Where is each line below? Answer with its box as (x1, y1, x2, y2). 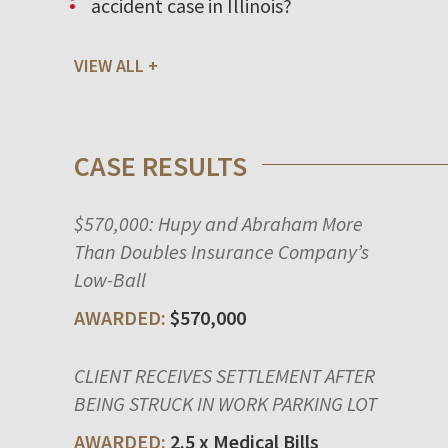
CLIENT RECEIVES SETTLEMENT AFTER (73, 362, 375, 388)
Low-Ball (73, 266, 146, 292)
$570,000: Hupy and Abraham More (73, 210, 363, 236)
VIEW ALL (73, 53, 144, 77)
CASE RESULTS (73, 147, 247, 184)
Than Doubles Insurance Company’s (73, 238, 369, 264)
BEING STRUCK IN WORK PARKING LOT (73, 390, 377, 416)
